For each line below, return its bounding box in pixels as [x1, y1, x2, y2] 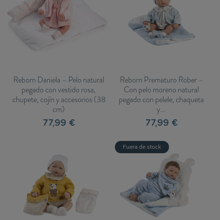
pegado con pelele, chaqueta [119, 94, 204, 106]
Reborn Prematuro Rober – [119, 74, 203, 86]
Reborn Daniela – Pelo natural [13, 74, 104, 86]
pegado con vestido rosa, [22, 84, 96, 96]
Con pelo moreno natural [124, 84, 199, 96]
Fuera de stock [123, 143, 161, 151]
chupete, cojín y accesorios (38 [12, 94, 106, 106]
